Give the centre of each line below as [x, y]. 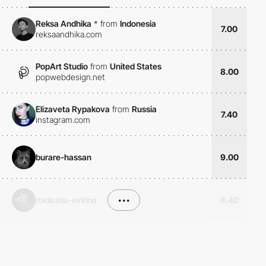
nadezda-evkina [66, 199]
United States [136, 66]
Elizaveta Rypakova [73, 109]
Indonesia [138, 23]
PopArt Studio [62, 66]
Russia [144, 109]
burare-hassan [64, 157]
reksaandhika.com [69, 34]
